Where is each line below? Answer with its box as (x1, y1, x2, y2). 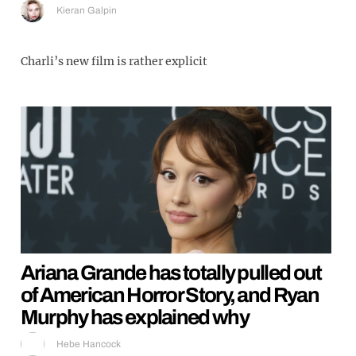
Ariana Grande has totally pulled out (20, 261, 322, 284)
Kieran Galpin (56, 4, 117, 16)
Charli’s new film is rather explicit (20, 53, 207, 68)
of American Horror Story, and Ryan (20, 284, 319, 307)
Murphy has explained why (20, 306, 249, 329)
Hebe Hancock (56, 339, 121, 350)
